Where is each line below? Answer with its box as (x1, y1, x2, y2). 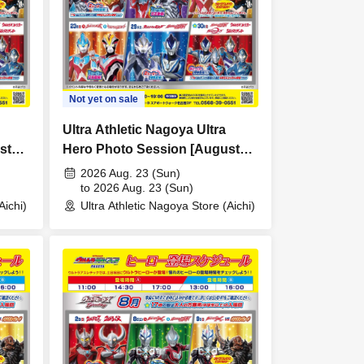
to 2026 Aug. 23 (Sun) (80, 181, 193, 195)
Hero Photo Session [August (63, 142, 240, 157)
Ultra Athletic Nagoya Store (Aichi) (80, 199, 255, 213)
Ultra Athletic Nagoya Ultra (63, 123, 226, 137)
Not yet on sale (69, 93, 138, 106)
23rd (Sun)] (63, 162, 131, 176)
